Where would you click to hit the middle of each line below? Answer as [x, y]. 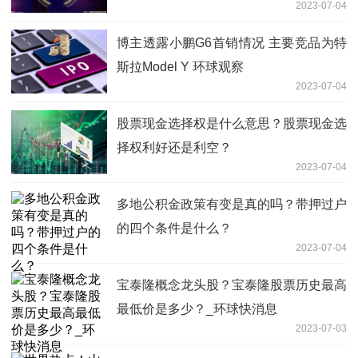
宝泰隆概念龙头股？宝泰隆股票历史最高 [232, 284]
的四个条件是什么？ [174, 228]
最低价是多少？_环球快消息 [197, 308]
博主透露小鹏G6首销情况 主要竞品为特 [232, 42]
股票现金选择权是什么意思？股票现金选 [232, 123]
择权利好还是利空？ [174, 147]
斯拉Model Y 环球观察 [180, 66]
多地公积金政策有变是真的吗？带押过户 [232, 204]
